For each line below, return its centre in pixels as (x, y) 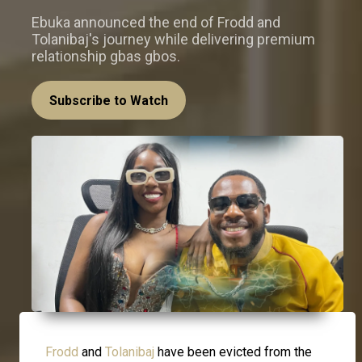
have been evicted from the (233, 351)
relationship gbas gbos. (106, 57)
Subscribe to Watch (109, 101)
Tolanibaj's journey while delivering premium (173, 40)
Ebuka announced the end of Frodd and (156, 23)
